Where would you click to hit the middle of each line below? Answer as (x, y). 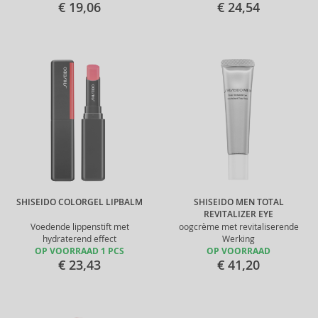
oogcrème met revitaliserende (238, 227)
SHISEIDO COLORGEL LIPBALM (79, 202)
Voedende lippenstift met (79, 227)
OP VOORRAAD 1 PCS (79, 251)
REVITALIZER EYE (238, 214)
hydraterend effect (79, 239)
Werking (238, 239)
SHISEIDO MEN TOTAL (238, 202)
